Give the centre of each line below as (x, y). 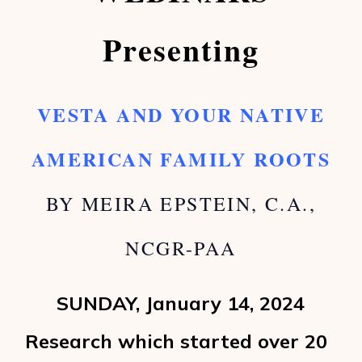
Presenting (181, 50)
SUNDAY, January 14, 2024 (181, 303)
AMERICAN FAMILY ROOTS (181, 159)
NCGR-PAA (181, 248)
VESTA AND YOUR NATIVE (181, 114)
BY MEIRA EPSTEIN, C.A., (181, 204)
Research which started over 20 (177, 341)
